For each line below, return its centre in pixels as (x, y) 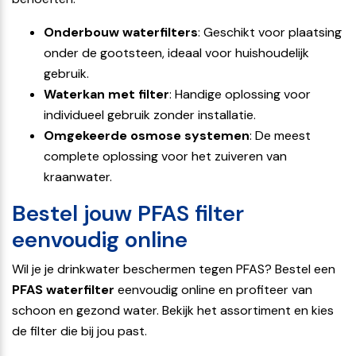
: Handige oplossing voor (240, 94)
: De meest (280, 135)
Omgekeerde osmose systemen (147, 135)
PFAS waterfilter (63, 289)
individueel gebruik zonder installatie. (150, 114)
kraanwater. (78, 176)
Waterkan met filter (106, 94)
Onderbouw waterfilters (121, 32)
